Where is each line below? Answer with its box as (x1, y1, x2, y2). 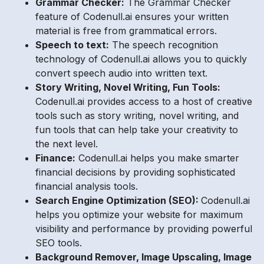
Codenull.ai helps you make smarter (75, 151, 239, 164)
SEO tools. (35, 236, 82, 249)
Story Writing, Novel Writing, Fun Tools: (35, 81, 220, 93)
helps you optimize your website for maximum (35, 208, 243, 220)
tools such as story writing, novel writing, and (35, 109, 239, 121)
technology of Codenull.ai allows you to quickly (35, 52, 247, 65)
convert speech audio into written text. (35, 67, 207, 79)
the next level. (35, 137, 98, 150)
